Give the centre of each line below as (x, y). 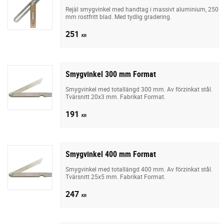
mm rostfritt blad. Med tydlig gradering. (118, 16)
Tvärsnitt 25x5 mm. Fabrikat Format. (115, 176)
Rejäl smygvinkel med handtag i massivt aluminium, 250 (142, 9)
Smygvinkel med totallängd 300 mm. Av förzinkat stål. (139, 89)
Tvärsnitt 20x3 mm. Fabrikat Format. (115, 96)
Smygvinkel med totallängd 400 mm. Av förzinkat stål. (139, 169)
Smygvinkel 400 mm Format (111, 154)
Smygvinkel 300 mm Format (111, 74)
